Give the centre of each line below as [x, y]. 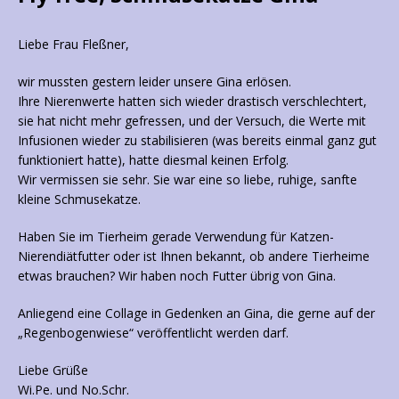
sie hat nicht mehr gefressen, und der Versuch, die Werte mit [192, 121]
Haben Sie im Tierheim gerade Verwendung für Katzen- [176, 237]
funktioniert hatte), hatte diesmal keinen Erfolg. [153, 160]
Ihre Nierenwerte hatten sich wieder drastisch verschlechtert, [192, 102]
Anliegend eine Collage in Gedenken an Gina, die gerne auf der [196, 313]
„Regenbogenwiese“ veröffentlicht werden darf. [153, 333]
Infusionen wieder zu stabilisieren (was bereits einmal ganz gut [197, 141]
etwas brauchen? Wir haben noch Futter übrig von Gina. [177, 276]
